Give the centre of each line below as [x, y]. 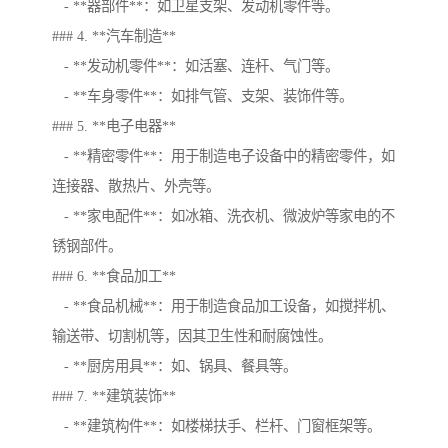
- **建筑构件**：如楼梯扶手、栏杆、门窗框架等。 [216, 426]
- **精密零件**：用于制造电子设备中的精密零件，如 [223, 156]
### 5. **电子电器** [114, 126]
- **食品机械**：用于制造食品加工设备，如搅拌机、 [223, 306]
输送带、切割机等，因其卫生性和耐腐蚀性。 [192, 336]
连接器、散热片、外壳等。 [136, 186]
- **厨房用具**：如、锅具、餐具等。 [174, 366]
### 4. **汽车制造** [114, 36]
